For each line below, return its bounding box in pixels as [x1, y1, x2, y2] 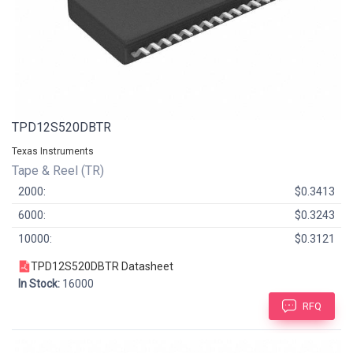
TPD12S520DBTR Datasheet [31, 260, 173, 273]
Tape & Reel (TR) [12, 163, 107, 179]
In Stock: [18, 277, 60, 291]
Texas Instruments [12, 146, 94, 158]
